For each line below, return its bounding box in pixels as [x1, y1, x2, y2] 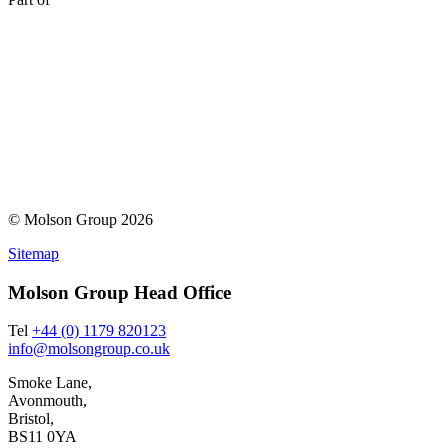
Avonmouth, [8, 392, 87, 410]
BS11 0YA [8, 428, 77, 446]
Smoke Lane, [8, 374, 92, 392]
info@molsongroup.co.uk [8, 340, 170, 358]
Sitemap [8, 244, 59, 262]
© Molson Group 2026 [8, 210, 153, 228]
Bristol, [8, 410, 54, 428]
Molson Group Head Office [8, 281, 231, 303]
